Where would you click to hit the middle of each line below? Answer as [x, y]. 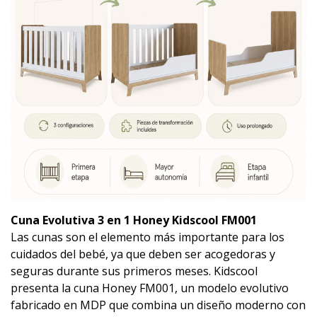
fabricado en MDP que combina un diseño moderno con [158, 305]
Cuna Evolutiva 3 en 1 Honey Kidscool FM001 [134, 220]
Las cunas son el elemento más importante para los [148, 237]
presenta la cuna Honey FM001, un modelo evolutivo [150, 288]
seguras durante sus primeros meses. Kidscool [134, 271]
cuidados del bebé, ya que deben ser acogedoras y [143, 254]
